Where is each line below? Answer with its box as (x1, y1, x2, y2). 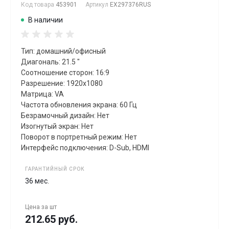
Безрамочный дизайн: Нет (21, 111, 109, 120)
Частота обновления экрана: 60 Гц (21, 100, 137, 109)
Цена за (25, 203, 50, 211)
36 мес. (25, 176, 49, 185)
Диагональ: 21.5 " (21, 57, 80, 66)
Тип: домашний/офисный (21, 47, 106, 55)
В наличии (28, 15, 63, 24)
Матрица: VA (21, 89, 64, 98)
